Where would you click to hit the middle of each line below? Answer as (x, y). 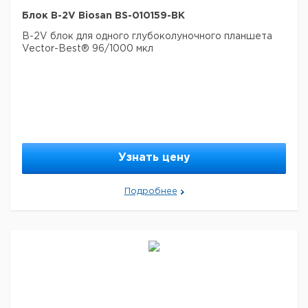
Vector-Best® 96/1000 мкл (88, 49)
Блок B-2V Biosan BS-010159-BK (103, 16)
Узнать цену (154, 158)
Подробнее (151, 191)
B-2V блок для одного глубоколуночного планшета (147, 36)
